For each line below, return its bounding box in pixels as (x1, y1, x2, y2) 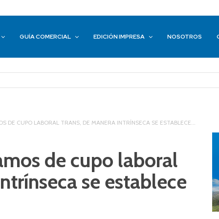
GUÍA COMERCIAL (20, 33, 71, 41)
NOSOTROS (167, 33, 202, 41)
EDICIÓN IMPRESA (93, 33, 145, 41)
